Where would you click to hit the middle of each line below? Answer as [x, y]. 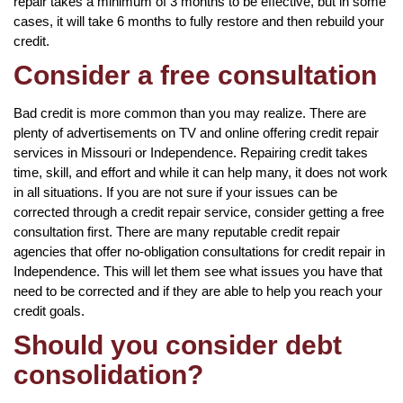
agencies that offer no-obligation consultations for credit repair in [199, 251]
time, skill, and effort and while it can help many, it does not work [201, 172]
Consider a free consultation [195, 75]
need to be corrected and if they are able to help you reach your [198, 291]
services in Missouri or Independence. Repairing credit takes [191, 152]
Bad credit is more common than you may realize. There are [190, 112]
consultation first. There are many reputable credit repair [177, 231]
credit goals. [49, 310]
